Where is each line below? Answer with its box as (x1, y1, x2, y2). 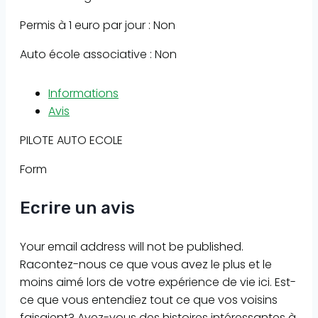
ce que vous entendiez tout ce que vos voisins (20, 292, 278, 309)
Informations (48, 85, 119, 102)
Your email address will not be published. (20, 238, 243, 256)
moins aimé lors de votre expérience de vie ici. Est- (20, 274, 296, 291)
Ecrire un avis (20, 198, 135, 219)
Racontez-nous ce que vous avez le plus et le (20, 256, 272, 273)
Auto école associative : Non (20, 46, 177, 63)
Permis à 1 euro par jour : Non (20, 17, 175, 34)
